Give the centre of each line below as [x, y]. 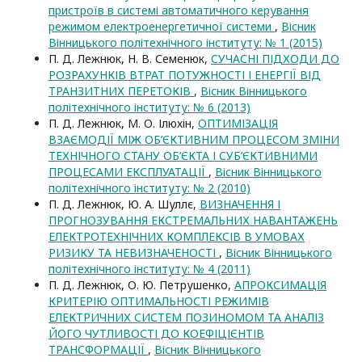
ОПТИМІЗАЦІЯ [238, 123]
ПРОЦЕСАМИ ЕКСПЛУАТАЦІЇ [128, 172]
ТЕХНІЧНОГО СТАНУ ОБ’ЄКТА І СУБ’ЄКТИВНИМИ [183, 156]
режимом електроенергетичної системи [162, 26]
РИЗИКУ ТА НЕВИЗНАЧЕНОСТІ [134, 253]
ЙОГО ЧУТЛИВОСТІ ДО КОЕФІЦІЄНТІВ [156, 333]
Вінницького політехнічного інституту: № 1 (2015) [185, 42]
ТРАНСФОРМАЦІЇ [98, 349]
